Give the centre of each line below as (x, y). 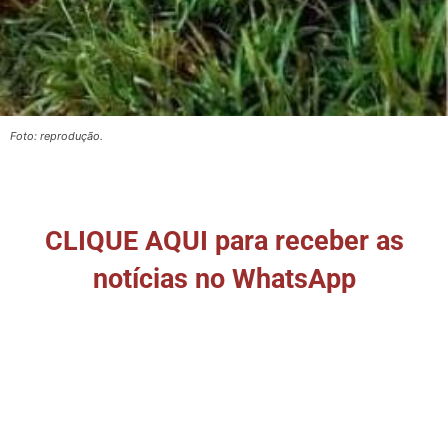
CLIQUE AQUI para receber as (224, 240)
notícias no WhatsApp (224, 278)
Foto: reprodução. (56, 135)
